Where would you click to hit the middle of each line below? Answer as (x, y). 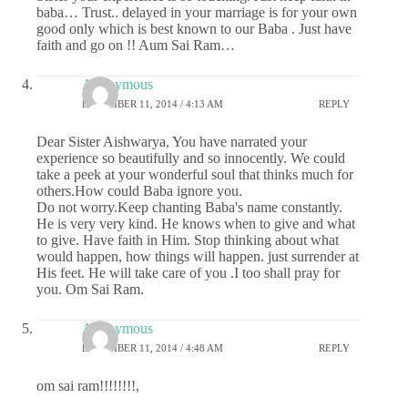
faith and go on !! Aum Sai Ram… (136, 45)
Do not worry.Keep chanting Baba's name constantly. (189, 207)
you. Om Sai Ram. (90, 289)
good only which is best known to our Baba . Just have (194, 28)
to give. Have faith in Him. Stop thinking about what (188, 240)
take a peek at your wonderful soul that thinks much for (195, 174)
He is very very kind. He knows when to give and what (196, 223)
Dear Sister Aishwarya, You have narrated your (172, 141)
